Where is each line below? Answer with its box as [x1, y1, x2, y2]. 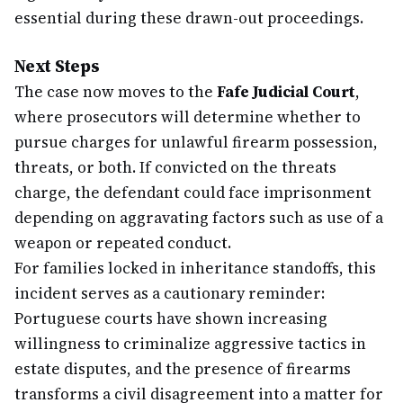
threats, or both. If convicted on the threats [14, 157, 336, 178]
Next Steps [14, 54, 100, 77]
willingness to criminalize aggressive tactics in [14, 333, 366, 354]
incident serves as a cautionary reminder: [14, 282, 325, 304]
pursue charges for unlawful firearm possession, [14, 131, 378, 153]
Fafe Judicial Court [217, 81, 355, 103]
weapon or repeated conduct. [14, 232, 231, 254]
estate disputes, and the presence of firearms [14, 358, 351, 380]
